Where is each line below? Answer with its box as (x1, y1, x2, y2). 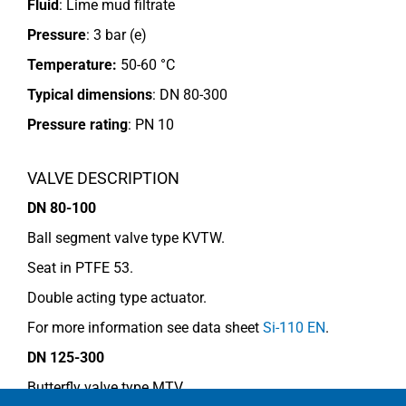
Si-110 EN (263, 318, 325, 336)
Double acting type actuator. (27, 288, 207, 306)
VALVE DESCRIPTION (27, 168, 179, 188)
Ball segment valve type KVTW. (27, 228, 225, 246)
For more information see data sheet (27, 318, 263, 336)
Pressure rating (27, 116, 128, 134)
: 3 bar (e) (86, 26, 147, 44)
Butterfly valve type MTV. (27, 378, 185, 396)
